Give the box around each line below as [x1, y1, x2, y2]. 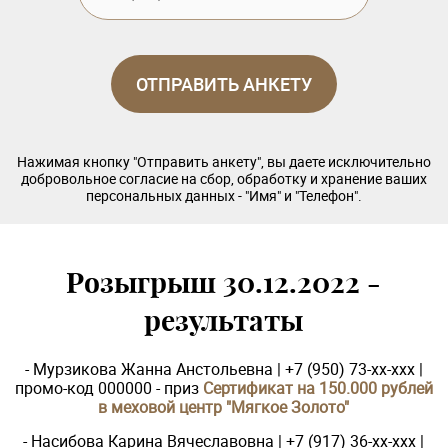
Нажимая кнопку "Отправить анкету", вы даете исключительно [16, 152, 431, 171]
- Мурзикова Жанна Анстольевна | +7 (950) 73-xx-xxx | [24, 358, 423, 380]
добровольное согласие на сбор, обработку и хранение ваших [20, 169, 427, 188]
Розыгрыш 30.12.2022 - [66, 265, 382, 301]
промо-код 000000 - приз [14, 377, 203, 399]
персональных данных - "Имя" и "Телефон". [85, 186, 362, 205]
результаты [144, 303, 304, 339]
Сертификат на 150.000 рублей [202, 377, 433, 399]
